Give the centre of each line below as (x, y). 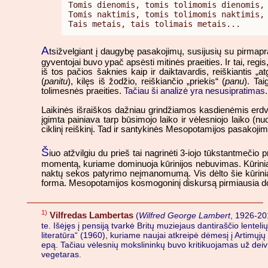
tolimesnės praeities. (83, 91)
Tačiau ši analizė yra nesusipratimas (194, 91)
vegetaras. (61, 254)
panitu (56, 82)
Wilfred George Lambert (185, 215)
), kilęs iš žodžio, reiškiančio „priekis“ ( (147, 82)
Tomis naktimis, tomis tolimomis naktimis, (166, 14)
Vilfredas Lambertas (92, 215)
